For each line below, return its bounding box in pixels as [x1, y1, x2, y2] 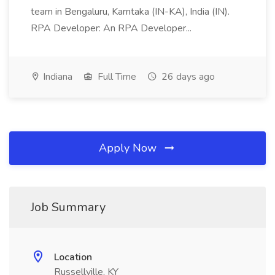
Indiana [41, 70, 72, 83]
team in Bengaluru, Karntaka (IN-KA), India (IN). [31, 5, 230, 18]
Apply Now [99, 141, 160, 155]
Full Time [95, 70, 136, 83]
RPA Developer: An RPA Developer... [31, 21, 194, 35]
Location [54, 250, 92, 264]
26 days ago [159, 70, 215, 83]
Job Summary [31, 199, 106, 215]
